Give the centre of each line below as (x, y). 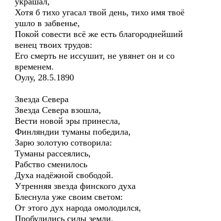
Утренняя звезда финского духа (75, 186)
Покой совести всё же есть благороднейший (99, 34)
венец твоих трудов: (54, 45)
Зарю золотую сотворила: (63, 143)
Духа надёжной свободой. (64, 175)
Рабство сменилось (51, 164)
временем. (34, 67)
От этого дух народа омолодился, (78, 208)
